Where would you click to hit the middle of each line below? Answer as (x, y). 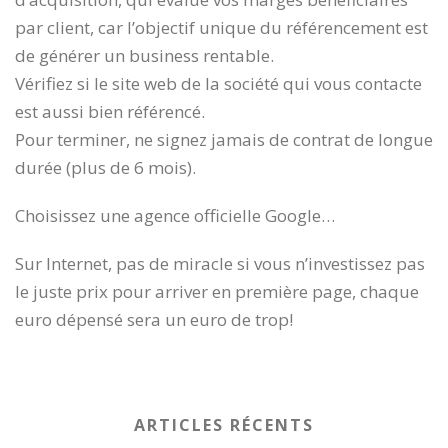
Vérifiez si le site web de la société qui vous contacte (218, 83)
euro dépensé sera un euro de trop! (154, 319)
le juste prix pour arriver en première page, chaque (217, 291)
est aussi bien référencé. (110, 111)
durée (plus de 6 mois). (105, 167)
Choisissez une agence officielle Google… (175, 215)
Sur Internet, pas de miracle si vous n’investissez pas (220, 263)
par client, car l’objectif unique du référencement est (221, 27)
